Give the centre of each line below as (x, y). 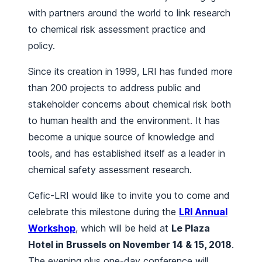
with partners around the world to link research (129, 13)
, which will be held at (123, 228)
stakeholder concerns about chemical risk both (130, 104)
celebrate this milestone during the (104, 212)
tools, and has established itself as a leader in (127, 154)
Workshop (52, 228)
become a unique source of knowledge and (121, 137)
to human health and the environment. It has (124, 121)
